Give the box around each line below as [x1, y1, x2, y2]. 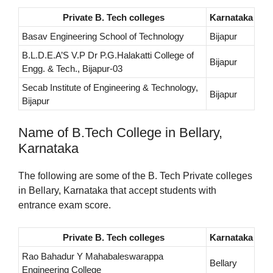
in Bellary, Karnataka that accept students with [18, 185, 216, 196]
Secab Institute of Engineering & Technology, [22, 82, 198, 93]
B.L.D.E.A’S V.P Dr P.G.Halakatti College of [22, 50, 194, 61]
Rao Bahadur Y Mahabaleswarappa [22, 251, 163, 262]
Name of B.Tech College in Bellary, [18, 125, 222, 141]
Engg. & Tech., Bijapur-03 [22, 63, 122, 74]
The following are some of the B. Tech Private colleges [18, 171, 252, 182]
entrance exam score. [18, 200, 111, 211]
